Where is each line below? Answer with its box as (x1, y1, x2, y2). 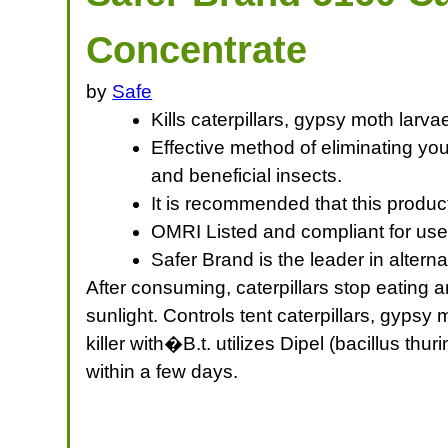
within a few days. (86, 360, 239, 382)
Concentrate (86, 27, 308, 71)
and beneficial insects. (151, 164, 343, 186)
